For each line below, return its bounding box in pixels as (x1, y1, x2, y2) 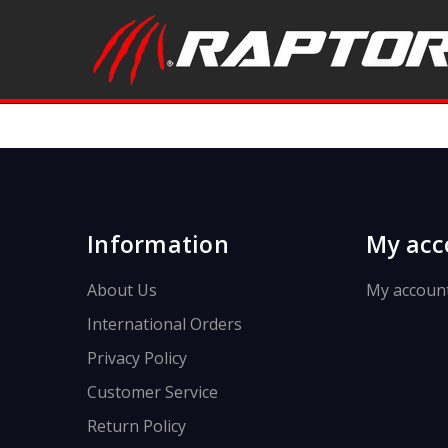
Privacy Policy (87, 346, 187, 369)
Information (87, 227, 229, 260)
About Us (87, 278, 157, 301)
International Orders (87, 312, 242, 335)
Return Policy (87, 414, 186, 437)
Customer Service (87, 380, 218, 403)
